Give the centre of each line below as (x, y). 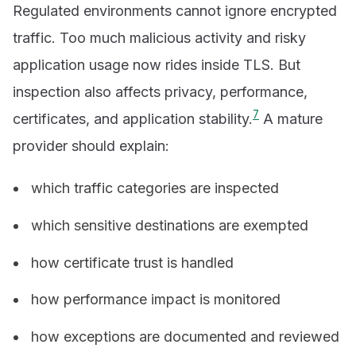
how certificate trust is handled (133, 262)
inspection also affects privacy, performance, (160, 91)
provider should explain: (91, 145)
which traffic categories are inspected (155, 188)
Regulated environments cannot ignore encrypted (175, 10)
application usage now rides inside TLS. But (157, 64)
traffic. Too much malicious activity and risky (159, 37)
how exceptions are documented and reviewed (186, 337)
